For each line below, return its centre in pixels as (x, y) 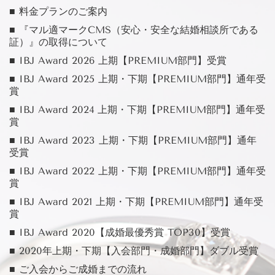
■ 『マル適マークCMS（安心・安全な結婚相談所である (134, 30)
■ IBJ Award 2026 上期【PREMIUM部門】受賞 (118, 61)
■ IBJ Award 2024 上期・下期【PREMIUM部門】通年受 (137, 110)
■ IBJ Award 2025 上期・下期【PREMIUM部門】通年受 (137, 79)
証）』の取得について (58, 42)
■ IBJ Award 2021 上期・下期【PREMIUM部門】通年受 (136, 202)
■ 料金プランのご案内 (58, 12)
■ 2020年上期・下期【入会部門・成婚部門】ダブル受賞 (134, 251)
